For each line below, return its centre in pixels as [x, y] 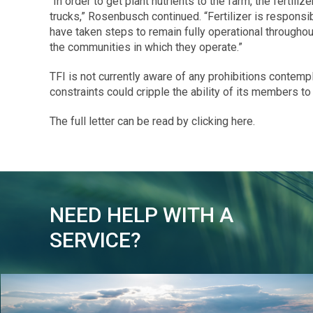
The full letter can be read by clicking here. [152, 121]
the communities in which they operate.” [146, 47]
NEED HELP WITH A [141, 214]
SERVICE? [95, 240]
